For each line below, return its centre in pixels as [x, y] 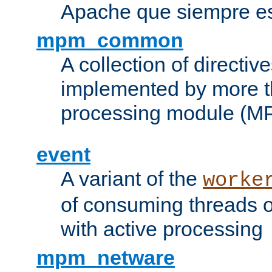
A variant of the [132, 178]
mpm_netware [106, 257]
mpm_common [110, 40]
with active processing [162, 229]
